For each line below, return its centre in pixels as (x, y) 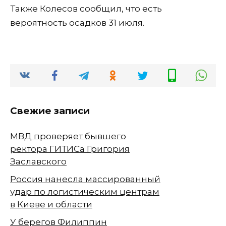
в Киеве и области (51, 205)
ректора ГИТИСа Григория (70, 149)
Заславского (38, 162)
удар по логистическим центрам (85, 192)
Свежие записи (50, 111)
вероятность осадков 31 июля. (77, 22)
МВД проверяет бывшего (68, 136)
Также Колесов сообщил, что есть (86, 8)
